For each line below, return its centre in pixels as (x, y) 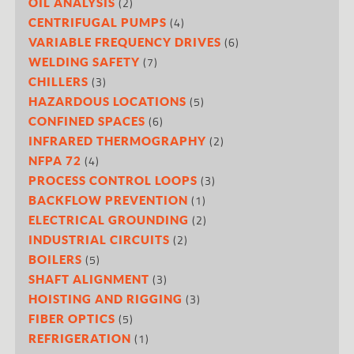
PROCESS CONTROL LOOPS (113, 180)
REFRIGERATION (80, 338)
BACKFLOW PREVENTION (109, 200)
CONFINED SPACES (87, 121)
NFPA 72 (55, 160)
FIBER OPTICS (72, 318)
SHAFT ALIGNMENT (89, 279)
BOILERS (56, 259)
